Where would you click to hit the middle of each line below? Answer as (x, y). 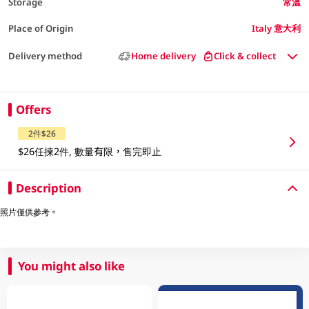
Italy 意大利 (277, 28)
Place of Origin (40, 28)
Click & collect (245, 56)
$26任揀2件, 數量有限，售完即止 (90, 151)
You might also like (72, 266)
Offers (33, 109)
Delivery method (45, 56)
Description (48, 188)
